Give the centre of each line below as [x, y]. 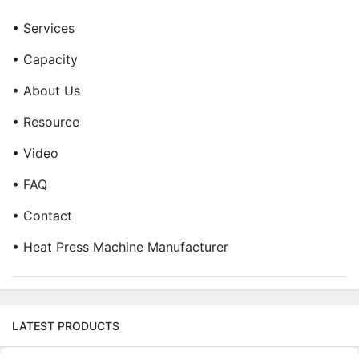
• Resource [46, 121]
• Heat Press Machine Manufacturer [120, 246]
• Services [43, 28]
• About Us [46, 90]
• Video [35, 153]
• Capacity [45, 59]
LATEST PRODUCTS [66, 325]
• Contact [42, 215]
